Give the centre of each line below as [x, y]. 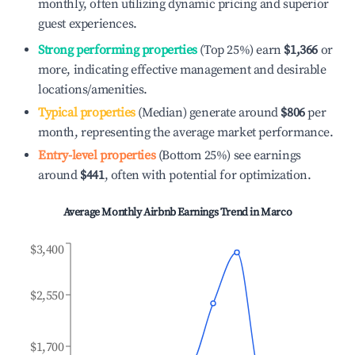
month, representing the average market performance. [186, 132]
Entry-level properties [97, 155]
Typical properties [87, 113]
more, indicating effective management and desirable [182, 70]
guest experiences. [88, 24]
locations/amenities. [93, 90]
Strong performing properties [118, 50]
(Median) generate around [206, 113]
